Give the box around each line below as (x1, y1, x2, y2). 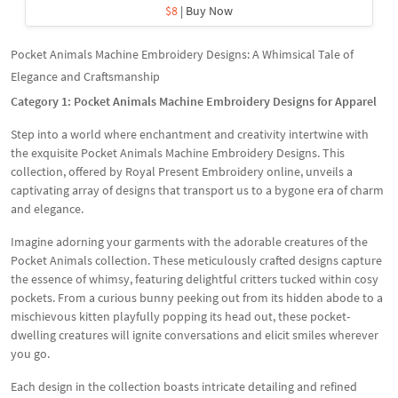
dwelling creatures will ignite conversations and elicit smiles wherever (11, 327, 378, 343)
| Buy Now (178, 3, 233, 19)
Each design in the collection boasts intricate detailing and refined (11, 378, 357, 394)
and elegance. (11, 201, 84, 217)
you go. (11, 346, 50, 362)
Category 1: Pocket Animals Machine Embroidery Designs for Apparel (11, 93, 377, 109)
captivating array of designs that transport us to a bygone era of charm (11, 182, 384, 198)
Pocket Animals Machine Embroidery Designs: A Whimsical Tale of (11, 46, 354, 62)
